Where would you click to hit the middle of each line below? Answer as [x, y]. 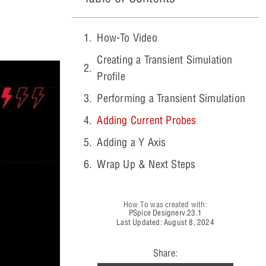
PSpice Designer [155, 212]
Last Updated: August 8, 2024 [165, 222]
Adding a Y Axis [132, 142]
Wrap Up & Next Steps [146, 164]
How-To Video [127, 37]
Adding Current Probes [147, 120]
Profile [111, 76]
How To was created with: [165, 204]
